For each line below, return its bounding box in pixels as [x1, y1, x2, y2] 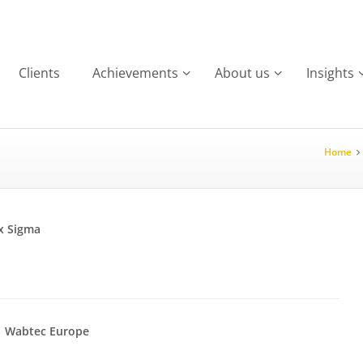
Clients [19, 63, 61, 82]
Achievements [92, 63, 179, 82]
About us [215, 63, 271, 82]
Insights [306, 63, 355, 82]
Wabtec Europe [5, 323, 89, 339]
